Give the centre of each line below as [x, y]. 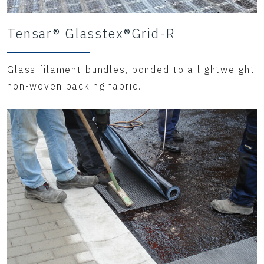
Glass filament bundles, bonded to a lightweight [131, 70]
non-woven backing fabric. [74, 86]
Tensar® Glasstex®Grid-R [91, 33]
